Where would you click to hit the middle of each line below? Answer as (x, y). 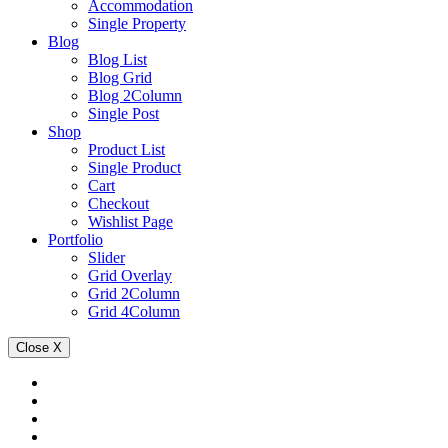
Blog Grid (120, 77)
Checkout (118, 203)
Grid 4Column (134, 311)
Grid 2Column (134, 293)
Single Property (137, 23)
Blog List (117, 59)
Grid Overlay (130, 275)
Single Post (123, 113)
